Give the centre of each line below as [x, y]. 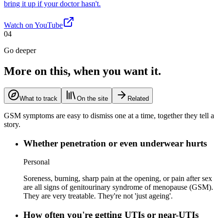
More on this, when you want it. [82, 71]
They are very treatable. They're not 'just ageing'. [98, 196]
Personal [36, 162]
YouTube [49, 25]
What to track [38, 98]
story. [12, 124]
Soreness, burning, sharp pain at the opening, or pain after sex [118, 179]
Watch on [19, 25]
